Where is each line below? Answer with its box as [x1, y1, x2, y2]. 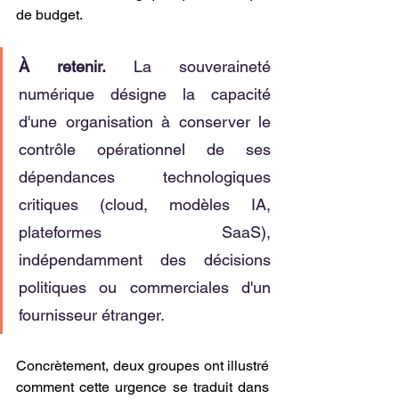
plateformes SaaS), [19, 223, 271, 241]
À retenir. [19, 57, 106, 76]
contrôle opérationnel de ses [19, 140, 271, 159]
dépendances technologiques [19, 167, 271, 186]
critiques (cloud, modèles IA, [19, 195, 271, 214]
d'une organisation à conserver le [19, 112, 271, 131]
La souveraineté [106, 57, 271, 76]
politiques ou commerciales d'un [19, 278, 271, 297]
